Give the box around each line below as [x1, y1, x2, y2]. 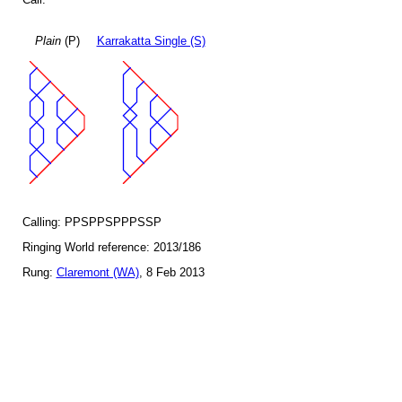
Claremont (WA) [56, 266, 139, 280]
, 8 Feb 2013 [138, 266, 205, 280]
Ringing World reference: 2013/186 [22, 240, 201, 255]
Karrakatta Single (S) [96, 34, 205, 48]
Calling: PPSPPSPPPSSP [22, 215, 162, 230]
